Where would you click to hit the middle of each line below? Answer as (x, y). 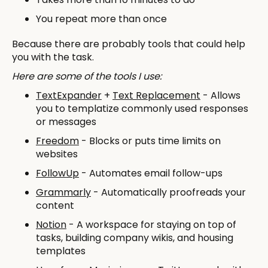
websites (57, 154)
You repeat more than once (101, 19)
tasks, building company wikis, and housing (135, 237)
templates (61, 251)
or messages (66, 121)
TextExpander (69, 95)
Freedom (57, 141)
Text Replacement (156, 95)
